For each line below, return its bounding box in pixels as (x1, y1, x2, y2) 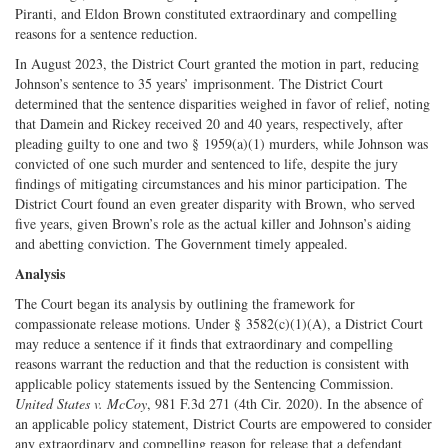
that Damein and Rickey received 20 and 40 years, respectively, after (15, 113, 403, 133)
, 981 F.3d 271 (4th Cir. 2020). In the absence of (147, 393, 423, 413)
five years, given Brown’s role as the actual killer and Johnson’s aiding (15, 213, 411, 233)
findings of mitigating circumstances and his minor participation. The (15, 173, 407, 193)
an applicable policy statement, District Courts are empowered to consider (15, 413, 432, 433)
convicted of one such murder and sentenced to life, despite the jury (15, 153, 398, 173)
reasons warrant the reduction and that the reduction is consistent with (15, 353, 409, 373)
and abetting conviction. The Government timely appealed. (15, 233, 348, 253)
